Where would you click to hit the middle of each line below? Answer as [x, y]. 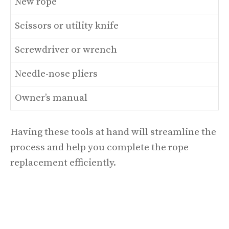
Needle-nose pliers [56, 74]
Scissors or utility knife [67, 26]
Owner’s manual [51, 98]
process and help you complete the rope [99, 147]
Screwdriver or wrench [66, 50]
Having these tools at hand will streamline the [113, 132]
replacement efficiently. [63, 163]
